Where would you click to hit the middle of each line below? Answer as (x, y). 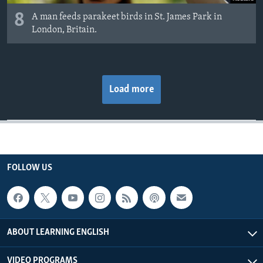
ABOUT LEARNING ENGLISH (58, 232)
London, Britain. (64, 30)
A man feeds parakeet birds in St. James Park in (127, 17)
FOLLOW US (30, 168)
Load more (131, 90)
